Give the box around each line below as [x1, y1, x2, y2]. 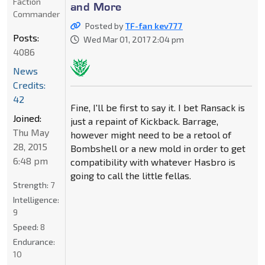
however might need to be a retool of [70, 128, 231, 140]
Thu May [13, 126, 49, 138]
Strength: [13, 179, 50, 190]
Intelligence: [13, 194, 59, 205]
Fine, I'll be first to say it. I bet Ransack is [70, 101, 245, 113]
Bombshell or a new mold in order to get [70, 142, 245, 154]
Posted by [85, 20, 125, 31]
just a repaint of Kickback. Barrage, [70, 115, 218, 127]
